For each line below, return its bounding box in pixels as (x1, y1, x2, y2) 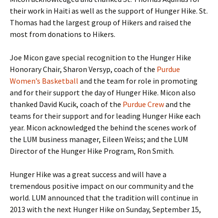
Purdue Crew (123, 99, 164, 109)
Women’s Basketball (10, 76, 78, 86)
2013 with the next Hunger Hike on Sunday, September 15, (10, 204, 201, 215)
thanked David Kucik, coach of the (10, 99, 123, 109)
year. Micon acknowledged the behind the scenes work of (10, 123, 197, 133)
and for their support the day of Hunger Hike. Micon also (10, 88, 196, 98)
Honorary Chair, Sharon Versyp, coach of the (10, 64, 157, 74)
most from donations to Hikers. (10, 29, 115, 39)
